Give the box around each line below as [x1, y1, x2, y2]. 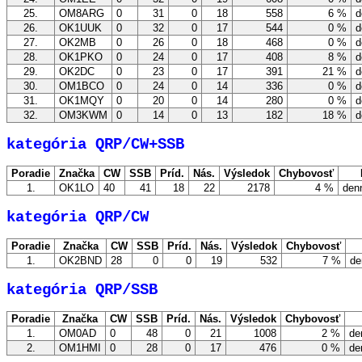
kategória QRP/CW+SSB [6, 135, 184, 154]
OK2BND [56, 255, 105, 267]
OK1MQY [56, 95, 107, 107]
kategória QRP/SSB [6, 280, 158, 299]
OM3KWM [56, 109, 111, 122]
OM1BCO [56, 80, 107, 93]
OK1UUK [56, 22, 105, 35]
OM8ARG [56, 7, 107, 20]
